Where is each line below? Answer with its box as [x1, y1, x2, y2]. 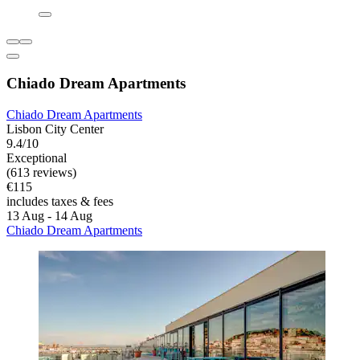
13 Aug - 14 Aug [6, 208, 92, 223]
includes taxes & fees [6, 194, 113, 208]
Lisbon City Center [6, 121, 104, 136]
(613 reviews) [6, 165, 76, 179]
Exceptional [6, 150, 67, 165]
